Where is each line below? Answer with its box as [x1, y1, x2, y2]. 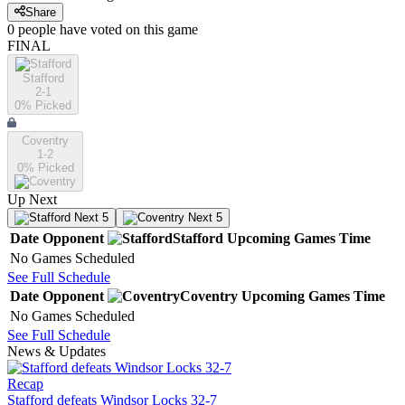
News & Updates [7, 344, 106, 360]
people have [18, 22, 87, 38]
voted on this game [87, 22, 198, 38]
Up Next [7, 192, 57, 208]
